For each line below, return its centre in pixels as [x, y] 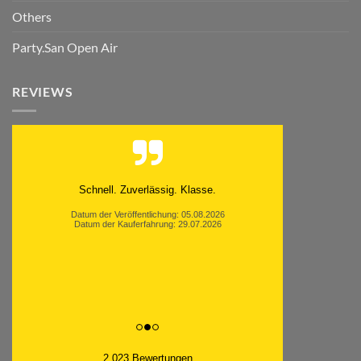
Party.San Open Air [65, 47]
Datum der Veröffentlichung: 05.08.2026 [147, 215]
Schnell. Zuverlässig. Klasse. [147, 190]
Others [32, 16]
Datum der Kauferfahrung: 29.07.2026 [147, 224]
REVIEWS [43, 91]
